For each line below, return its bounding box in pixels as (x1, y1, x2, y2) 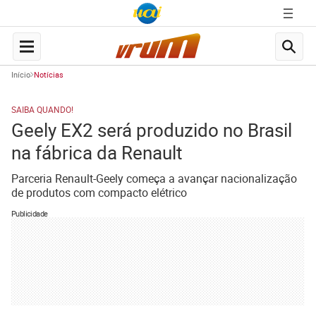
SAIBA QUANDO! (11, 104, 73, 115)
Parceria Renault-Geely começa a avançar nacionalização (11, 171, 297, 186)
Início (11, 69, 30, 80)
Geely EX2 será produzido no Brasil (11, 118, 292, 142)
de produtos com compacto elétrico (11, 185, 187, 200)
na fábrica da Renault (11, 140, 183, 165)
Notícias (34, 69, 63, 80)
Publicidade (11, 208, 48, 219)
